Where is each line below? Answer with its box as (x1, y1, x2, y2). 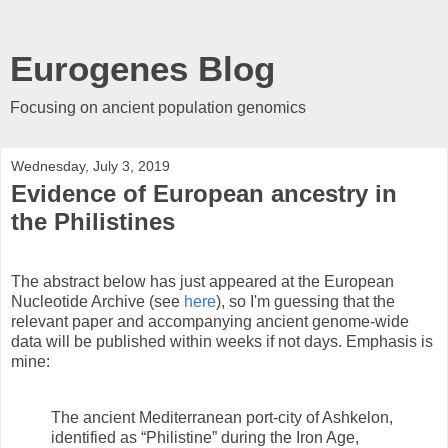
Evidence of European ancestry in (11, 180, 397, 207)
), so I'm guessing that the (216, 292, 395, 310)
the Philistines (11, 208, 175, 235)
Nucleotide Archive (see (11, 292, 184, 310)
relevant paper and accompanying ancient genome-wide (11, 312, 409, 330)
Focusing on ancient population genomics (10, 99, 306, 116)
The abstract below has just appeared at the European (11, 272, 394, 290)
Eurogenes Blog (10, 50, 275, 88)
